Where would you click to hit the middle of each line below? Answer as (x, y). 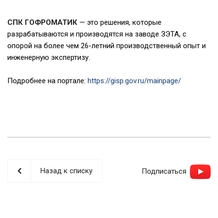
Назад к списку (66, 171)
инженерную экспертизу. (49, 57)
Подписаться (165, 171)
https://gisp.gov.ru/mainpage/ (134, 81)
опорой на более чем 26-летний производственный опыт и (107, 45)
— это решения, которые (119, 22)
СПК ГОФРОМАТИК (42, 22)
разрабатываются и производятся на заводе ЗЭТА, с (97, 34)
